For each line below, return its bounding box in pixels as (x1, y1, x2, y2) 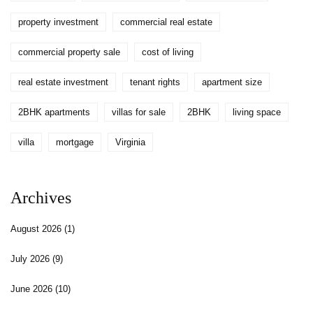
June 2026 (10, 284, 55, 295)
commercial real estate (120, 17, 212, 28)
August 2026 (10, 224, 64, 235)
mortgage (56, 137, 94, 148)
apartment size (202, 77, 262, 88)
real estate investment (18, 77, 108, 88)
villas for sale (112, 107, 166, 118)
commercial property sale (18, 47, 120, 58)
